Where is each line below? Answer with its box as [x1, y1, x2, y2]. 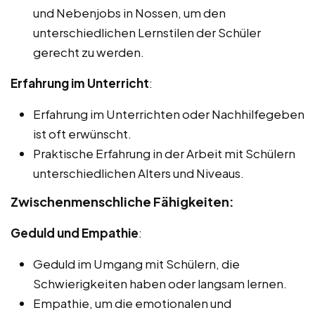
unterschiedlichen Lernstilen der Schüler [33, 24, 261, 40]
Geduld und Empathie [11, 224, 139, 240]
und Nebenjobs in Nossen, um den [33, 4, 226, 20]
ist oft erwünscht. [33, 125, 131, 141]
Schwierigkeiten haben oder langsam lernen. [33, 275, 287, 291]
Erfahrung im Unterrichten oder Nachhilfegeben [33, 105, 304, 122]
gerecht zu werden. [33, 44, 144, 60]
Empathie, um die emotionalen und [33, 295, 231, 311]
